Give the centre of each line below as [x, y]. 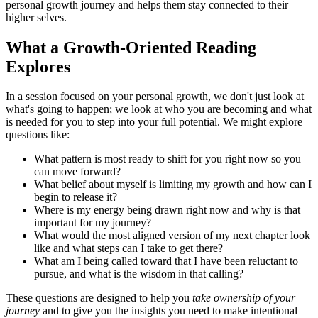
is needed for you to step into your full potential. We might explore [154, 122]
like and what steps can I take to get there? [128, 248]
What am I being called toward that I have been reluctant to [166, 261]
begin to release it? [76, 197]
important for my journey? [93, 223]
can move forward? [77, 172]
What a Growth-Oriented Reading [131, 47]
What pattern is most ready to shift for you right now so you [168, 159]
